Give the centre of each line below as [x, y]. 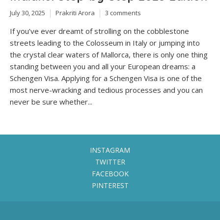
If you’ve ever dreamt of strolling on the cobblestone [99, 31]
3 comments [123, 13]
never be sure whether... [51, 101]
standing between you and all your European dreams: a [103, 66]
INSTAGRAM [110, 150]
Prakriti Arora [75, 13]
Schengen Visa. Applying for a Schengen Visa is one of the [106, 78]
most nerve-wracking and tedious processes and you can [106, 90]
